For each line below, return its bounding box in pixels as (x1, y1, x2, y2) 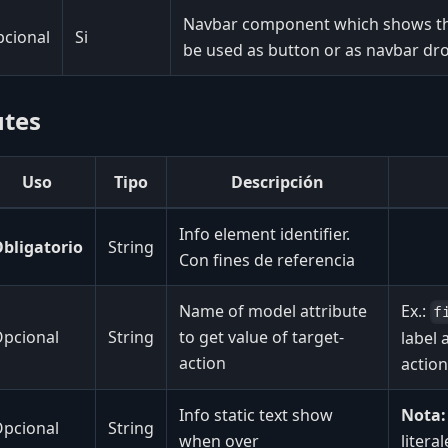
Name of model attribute (179, 299, 367, 322)
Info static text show (179, 403, 333, 426)
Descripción (231, 170, 324, 193)
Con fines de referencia (179, 248, 355, 271)
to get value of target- (179, 325, 344, 348)
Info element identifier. (179, 222, 350, 245)
